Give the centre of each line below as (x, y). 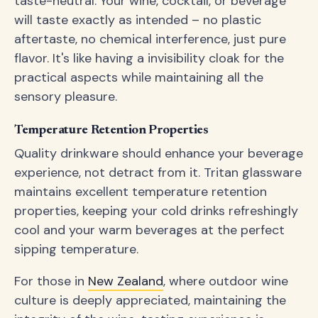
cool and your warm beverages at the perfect (149, 230)
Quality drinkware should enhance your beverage (159, 153)
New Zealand (126, 281)
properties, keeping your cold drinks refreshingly (156, 211)
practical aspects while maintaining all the (139, 77)
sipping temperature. (76, 249)
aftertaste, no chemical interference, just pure (150, 39)
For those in (51, 281)
